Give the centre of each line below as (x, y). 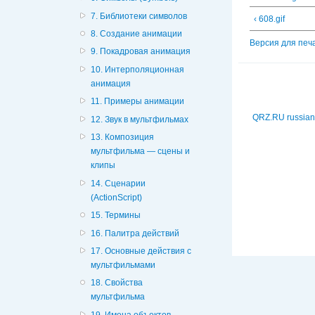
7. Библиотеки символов (139, 16)
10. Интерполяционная (138, 69)
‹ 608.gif (270, 19)
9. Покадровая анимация (141, 52)
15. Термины (116, 216)
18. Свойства (117, 283)
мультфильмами (123, 265)
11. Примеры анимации (138, 102)
